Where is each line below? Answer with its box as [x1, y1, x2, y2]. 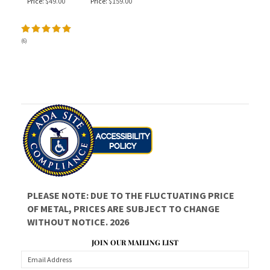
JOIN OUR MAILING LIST [92, 237, 178, 247]
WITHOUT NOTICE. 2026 [27, 216, 129, 228]
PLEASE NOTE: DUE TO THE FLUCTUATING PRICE [27, 189, 234, 201]
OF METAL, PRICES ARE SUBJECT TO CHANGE [27, 202, 220, 215]
